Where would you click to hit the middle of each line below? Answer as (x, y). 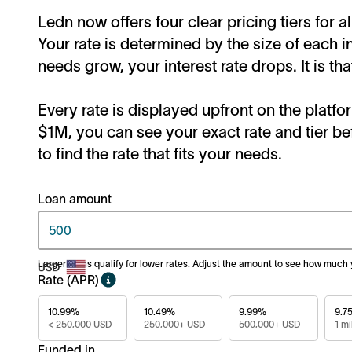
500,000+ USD (269, 324)
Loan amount (75, 199)
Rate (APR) (68, 280)
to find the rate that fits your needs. (160, 154)
